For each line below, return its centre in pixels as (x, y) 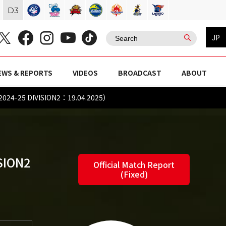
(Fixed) (134, 174)
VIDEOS (85, 73)
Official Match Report (134, 164)
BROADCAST (139, 73)
